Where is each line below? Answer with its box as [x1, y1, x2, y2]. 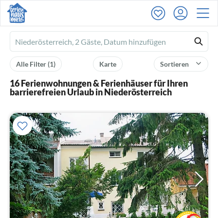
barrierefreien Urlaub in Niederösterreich [10, 87, 172, 97]
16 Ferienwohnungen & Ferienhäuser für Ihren [10, 78, 188, 89]
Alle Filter [16, 60, 48, 68]
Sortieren [160, 60, 190, 68]
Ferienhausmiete [15, 37, 71, 47]
